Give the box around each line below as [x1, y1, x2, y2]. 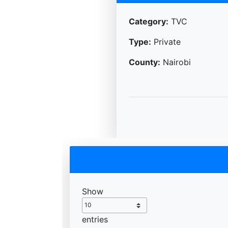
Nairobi [160, 56, 191, 67]
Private [151, 36, 181, 47]
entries [82, 214, 108, 224]
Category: [128, 16, 168, 26]
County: [128, 56, 160, 67]
